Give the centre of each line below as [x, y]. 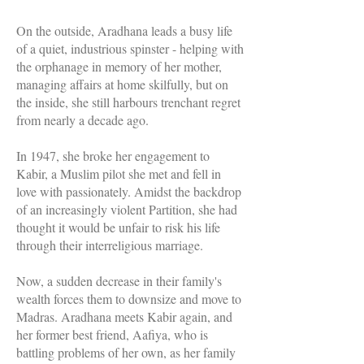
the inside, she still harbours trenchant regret [128, 102]
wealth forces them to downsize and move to [129, 298]
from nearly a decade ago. [82, 119]
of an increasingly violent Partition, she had [127, 209]
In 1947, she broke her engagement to [113, 155]
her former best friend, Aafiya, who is [112, 334]
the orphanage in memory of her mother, [119, 66]
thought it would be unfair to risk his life [118, 227]
